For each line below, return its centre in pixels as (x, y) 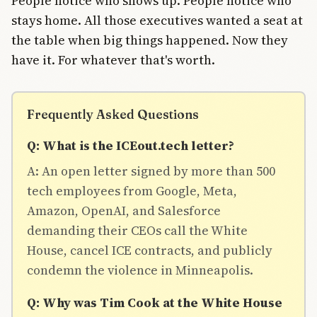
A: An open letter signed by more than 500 (151, 171)
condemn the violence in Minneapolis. (140, 270)
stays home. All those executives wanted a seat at (157, 20)
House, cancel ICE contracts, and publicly (150, 250)
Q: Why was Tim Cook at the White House (155, 302)
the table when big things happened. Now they (150, 40)
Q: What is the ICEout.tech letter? (131, 145)
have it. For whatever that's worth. (113, 59)
